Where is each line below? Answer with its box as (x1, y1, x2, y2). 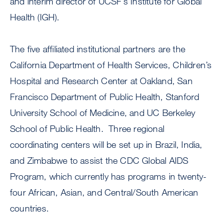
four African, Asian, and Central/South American (10, 187, 199, 198)
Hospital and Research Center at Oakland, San (10, 75, 193, 87)
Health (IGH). (10, 11, 60, 23)
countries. (10, 203, 49, 214)
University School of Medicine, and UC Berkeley (10, 107, 196, 118)
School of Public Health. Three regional (10, 123, 164, 134)
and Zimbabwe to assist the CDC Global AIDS (10, 155, 189, 166)
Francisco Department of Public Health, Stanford (10, 91, 200, 103)
